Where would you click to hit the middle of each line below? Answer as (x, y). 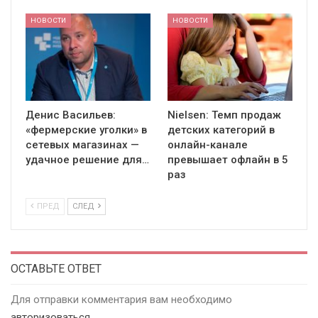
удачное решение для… (87, 160)
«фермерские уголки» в (86, 130)
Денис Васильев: (71, 115)
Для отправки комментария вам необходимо (121, 300)
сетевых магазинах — (82, 145)
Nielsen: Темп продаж (224, 115)
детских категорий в (221, 130)
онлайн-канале (208, 145)
